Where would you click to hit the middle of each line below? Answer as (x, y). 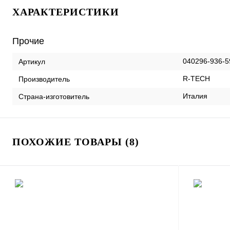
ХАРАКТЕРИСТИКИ (66, 12)
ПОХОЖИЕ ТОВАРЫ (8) (76, 142)
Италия (195, 96)
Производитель (44, 79)
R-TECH (196, 79)
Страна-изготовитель (54, 96)
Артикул (32, 61)
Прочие (28, 41)
